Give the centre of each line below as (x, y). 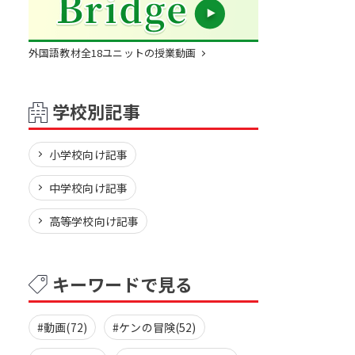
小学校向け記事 (89, 155)
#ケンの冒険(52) (155, 327)
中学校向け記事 (89, 188)
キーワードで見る (123, 284)
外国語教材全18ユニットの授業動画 (113, 53)
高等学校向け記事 (94, 221)
